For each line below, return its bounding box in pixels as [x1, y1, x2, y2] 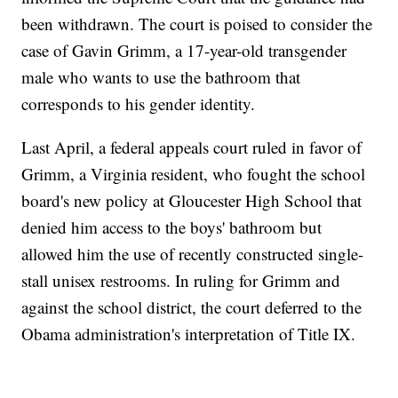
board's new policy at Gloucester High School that [21, 188, 362, 211]
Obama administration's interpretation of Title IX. [21, 322, 356, 345]
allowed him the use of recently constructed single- [21, 242, 364, 265]
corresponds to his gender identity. [21, 92, 256, 115]
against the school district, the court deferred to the [21, 295, 362, 318]
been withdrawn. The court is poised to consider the [21, 12, 373, 35]
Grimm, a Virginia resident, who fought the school [21, 162, 366, 185]
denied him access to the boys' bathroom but [21, 215, 322, 238]
